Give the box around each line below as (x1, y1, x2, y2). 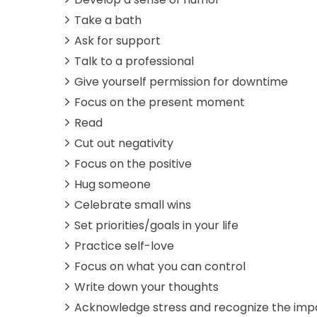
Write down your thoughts (74, 278, 219, 295)
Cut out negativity (74, 134, 173, 151)
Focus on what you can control (74, 258, 246, 275)
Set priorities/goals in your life (74, 217, 238, 234)
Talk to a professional (74, 52, 194, 69)
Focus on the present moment (74, 93, 245, 110)
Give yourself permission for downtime (74, 73, 288, 90)
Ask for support (74, 32, 161, 49)
